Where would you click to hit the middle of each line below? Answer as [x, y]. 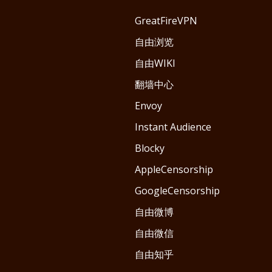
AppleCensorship [174, 169]
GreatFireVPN [166, 21]
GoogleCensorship [177, 191]
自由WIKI [155, 63]
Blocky [150, 148]
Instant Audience [173, 127]
